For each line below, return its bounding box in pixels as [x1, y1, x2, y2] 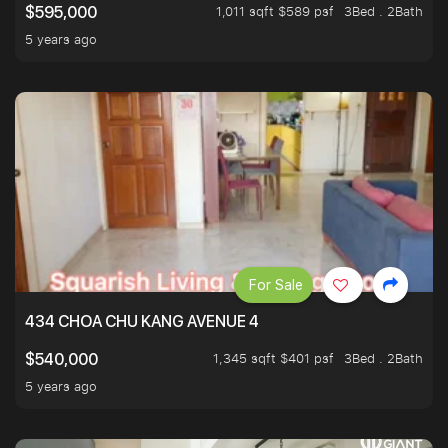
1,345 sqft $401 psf [213, 349, 334, 368]
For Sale [249, 277, 303, 294]
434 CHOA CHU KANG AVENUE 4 [25, 312, 259, 332]
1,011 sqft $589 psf [216, 2, 334, 21]
